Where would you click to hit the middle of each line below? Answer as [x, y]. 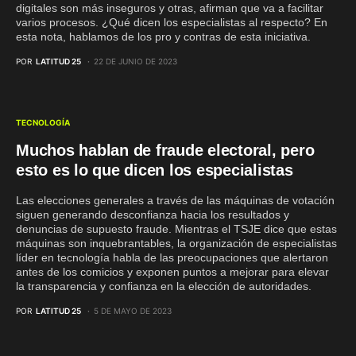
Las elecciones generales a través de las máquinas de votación [175, 200]
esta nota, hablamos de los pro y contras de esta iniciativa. [163, 37]
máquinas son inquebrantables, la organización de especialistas [176, 243]
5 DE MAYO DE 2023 [133, 311]
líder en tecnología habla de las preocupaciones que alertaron [172, 257]
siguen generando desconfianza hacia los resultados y [153, 215]
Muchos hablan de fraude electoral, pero [165, 150]
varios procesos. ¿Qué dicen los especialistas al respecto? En [172, 22]
